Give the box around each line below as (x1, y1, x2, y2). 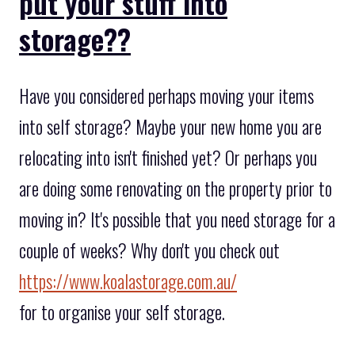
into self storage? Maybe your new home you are (19, 113, 322, 141)
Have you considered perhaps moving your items (19, 82, 314, 110)
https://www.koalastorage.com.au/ (19, 268, 237, 296)
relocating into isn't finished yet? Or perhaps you (19, 144, 317, 172)
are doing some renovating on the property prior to (19, 175, 332, 203)
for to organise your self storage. (19, 299, 225, 326)
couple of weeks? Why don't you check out (19, 237, 280, 265)
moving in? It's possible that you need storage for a (19, 206, 335, 234)
